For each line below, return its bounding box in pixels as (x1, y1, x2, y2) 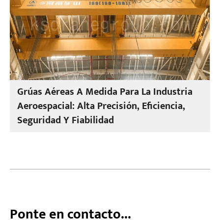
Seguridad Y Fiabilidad (17, 112, 114, 129)
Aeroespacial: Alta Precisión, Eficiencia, (17, 98, 186, 114)
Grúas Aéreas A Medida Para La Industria (17, 83, 193, 100)
